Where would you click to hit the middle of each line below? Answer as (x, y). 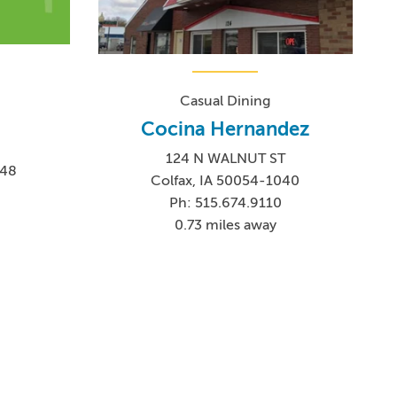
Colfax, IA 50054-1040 (226, 181)
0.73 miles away (225, 226)
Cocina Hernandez (225, 129)
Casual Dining (226, 101)
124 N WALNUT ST (225, 159)
